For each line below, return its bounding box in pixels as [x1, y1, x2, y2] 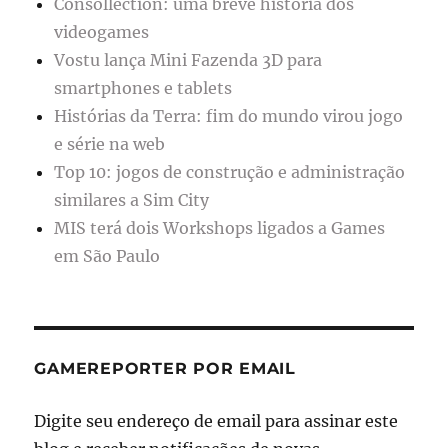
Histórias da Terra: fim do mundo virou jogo [54, 106, 404, 127]
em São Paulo [54, 246, 161, 267]
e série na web [54, 134, 166, 155]
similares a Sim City [54, 190, 210, 211]
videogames [54, 22, 150, 43]
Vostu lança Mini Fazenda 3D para [54, 50, 323, 71]
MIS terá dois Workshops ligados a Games [54, 218, 386, 239]
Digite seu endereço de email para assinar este [34, 411, 399, 432]
